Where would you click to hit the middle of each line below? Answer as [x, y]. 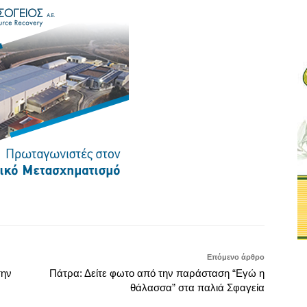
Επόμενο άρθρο [235, 223]
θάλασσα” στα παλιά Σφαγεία [197, 254]
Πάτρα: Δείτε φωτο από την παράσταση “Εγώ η [157, 239]
